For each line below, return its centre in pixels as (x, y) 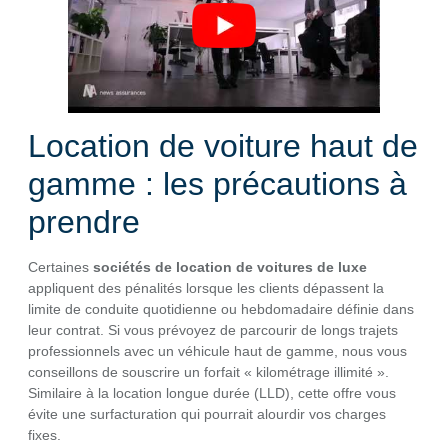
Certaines (60, 267)
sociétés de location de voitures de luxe (230, 267)
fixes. (44, 435)
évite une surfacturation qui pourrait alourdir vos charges (207, 414)
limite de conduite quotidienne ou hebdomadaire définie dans (221, 309)
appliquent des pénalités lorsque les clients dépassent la (206, 288)
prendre (84, 222)
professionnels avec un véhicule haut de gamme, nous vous (217, 351)
